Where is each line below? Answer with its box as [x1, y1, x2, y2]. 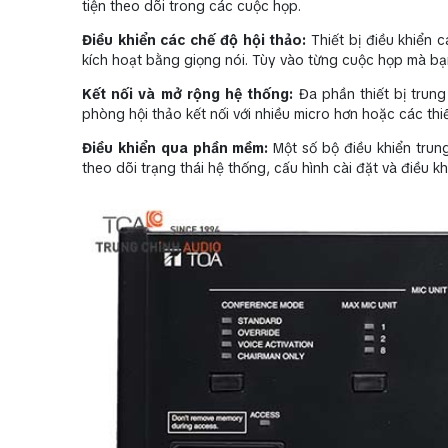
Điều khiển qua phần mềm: [82, 138, 269, 157]
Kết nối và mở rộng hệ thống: [82, 84, 294, 103]
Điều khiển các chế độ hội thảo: [82, 30, 307, 49]
